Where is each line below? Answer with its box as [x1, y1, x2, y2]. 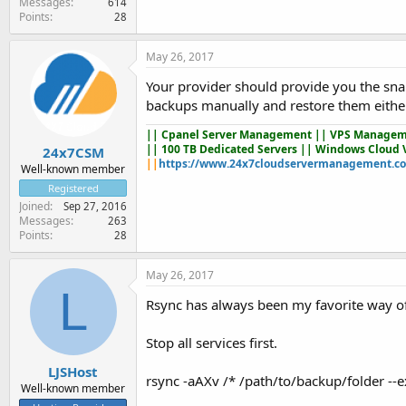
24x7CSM [42, 143, 104, 161]
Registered [47, 181, 99, 195]
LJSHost [48, 362, 98, 381]
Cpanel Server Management [161, 126, 314, 142]
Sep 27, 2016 [63, 199, 127, 213]
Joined [19, 198, 50, 214]
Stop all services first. [146, 333, 277, 352]
